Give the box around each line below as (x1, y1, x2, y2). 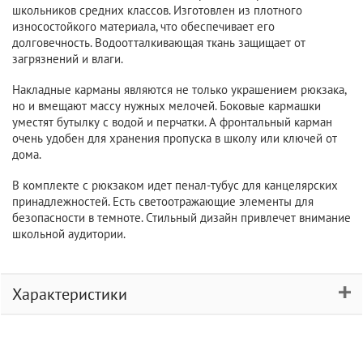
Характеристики (12, 284, 127, 305)
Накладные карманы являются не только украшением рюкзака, (12, 82, 346, 97)
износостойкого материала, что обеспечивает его (12, 19, 275, 34)
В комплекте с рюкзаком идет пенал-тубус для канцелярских (12, 177, 338, 193)
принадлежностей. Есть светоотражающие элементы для (12, 194, 314, 209)
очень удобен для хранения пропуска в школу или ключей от (12, 130, 337, 146)
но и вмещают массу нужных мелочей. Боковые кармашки (12, 98, 321, 113)
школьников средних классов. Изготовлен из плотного (12, 2, 302, 18)
